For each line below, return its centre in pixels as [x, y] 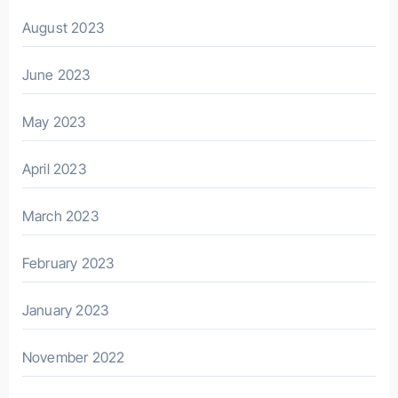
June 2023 [56, 74]
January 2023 [65, 310]
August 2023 [63, 27]
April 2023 [54, 168]
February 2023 [68, 263]
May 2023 [54, 121]
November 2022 [73, 357]
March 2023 [60, 215]
